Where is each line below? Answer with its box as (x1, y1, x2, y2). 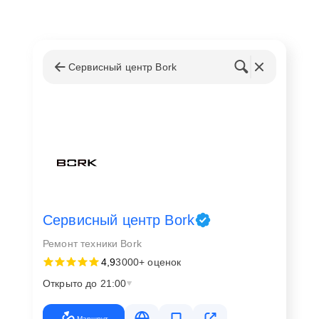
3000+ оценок (115, 256, 182, 268)
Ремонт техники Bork (43, 238, 142, 249)
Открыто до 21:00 (43, 278, 127, 289)
